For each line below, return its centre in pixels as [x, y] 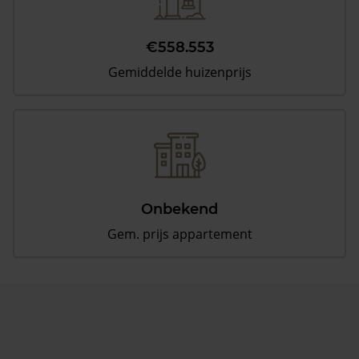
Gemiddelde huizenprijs [179, 73]
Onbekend [179, 210]
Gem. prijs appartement [179, 234]
